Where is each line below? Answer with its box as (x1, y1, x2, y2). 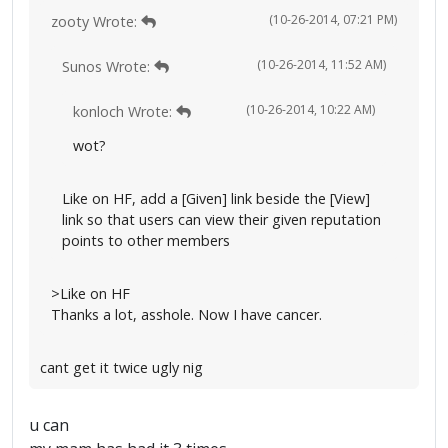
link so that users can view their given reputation (62, 210, 381, 229)
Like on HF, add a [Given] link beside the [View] (62, 189, 370, 208)
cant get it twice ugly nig (40, 358, 203, 377)
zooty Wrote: (51, 12, 141, 31)
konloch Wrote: (73, 102, 176, 121)
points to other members (62, 231, 230, 250)
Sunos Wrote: (62, 57, 154, 76)
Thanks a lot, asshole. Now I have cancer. (51, 305, 322, 324)
